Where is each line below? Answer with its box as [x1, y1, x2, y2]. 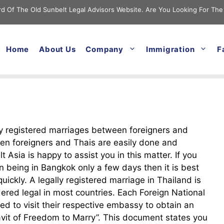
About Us [39, 44, 76, 54]
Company [85, 44, 123, 54]
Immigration [145, 44, 195, 54]
